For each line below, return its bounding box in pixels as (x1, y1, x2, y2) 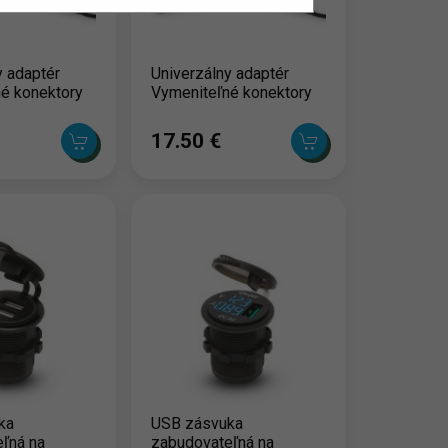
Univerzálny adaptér (151, 64, 290, 84)
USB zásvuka (151, 414, 244, 434)
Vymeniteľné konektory (151, 83, 313, 103)
